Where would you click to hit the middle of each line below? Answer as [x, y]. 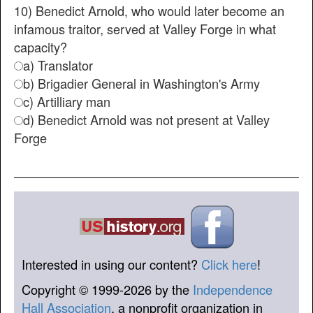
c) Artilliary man [67, 101]
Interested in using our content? [111, 264]
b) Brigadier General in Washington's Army [141, 83]
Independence [233, 290]
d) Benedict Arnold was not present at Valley [146, 119]
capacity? [41, 46]
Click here [229, 264]
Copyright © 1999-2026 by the [107, 290]
